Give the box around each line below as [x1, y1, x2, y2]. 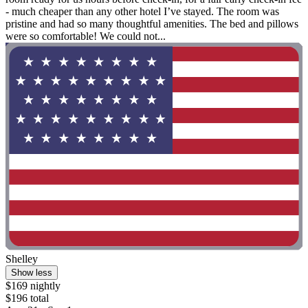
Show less [11, 267, 52, 278]
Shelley [5, 253, 38, 265]
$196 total [5, 292, 49, 305]
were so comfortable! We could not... [5, 30, 166, 42]
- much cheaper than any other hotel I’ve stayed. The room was [5, 5, 279, 17]
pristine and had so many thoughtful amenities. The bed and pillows [5, 17, 298, 30]
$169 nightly [5, 280, 60, 292]
